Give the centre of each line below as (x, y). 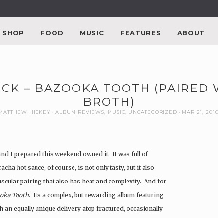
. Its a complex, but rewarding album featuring (96, 195)
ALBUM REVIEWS (80, 112)
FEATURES (141, 32)
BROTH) (109, 101)
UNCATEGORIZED (153, 112)
